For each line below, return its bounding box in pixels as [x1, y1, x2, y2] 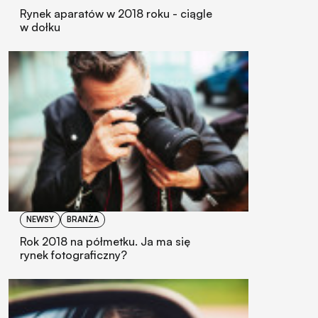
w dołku [20, 20, 60, 35]
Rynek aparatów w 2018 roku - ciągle [20, 6, 212, 21]
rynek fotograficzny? [20, 247, 127, 262]
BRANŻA [67, 214, 99, 224]
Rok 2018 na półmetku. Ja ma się [20, 234, 190, 248]
